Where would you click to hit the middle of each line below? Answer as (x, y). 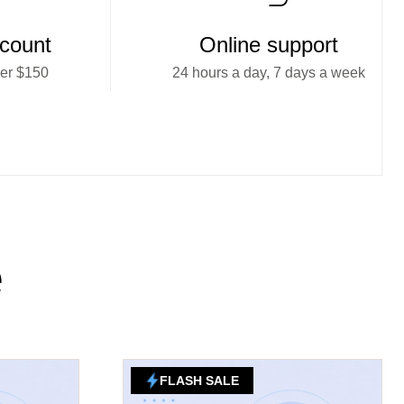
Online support (268, 45)
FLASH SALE (199, 380)
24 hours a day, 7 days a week (268, 73)
